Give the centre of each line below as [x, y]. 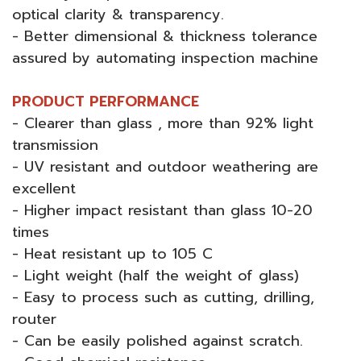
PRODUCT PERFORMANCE [106, 101]
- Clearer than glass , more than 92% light [163, 123]
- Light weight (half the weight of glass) [156, 275]
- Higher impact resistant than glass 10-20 [162, 210]
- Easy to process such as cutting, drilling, [163, 297]
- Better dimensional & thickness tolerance [165, 36]
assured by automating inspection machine [165, 58]
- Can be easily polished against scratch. [158, 340]
